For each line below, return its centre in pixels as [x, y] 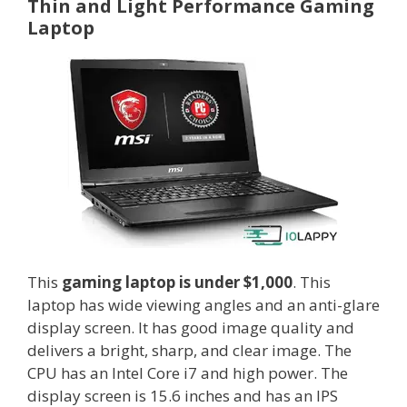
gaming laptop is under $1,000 [177, 283]
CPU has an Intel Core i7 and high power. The [188, 373]
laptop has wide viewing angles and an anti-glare [203, 305]
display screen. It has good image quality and [191, 328]
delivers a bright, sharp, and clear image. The [189, 351]
